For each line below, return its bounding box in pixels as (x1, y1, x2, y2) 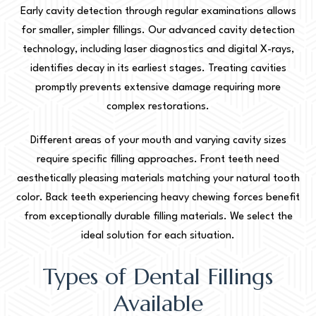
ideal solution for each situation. (81, 230, 235, 241)
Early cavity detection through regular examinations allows (20, 6, 296, 17)
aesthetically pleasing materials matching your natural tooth (16, 173, 300, 184)
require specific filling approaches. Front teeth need (37, 154, 279, 165)
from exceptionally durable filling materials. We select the (23, 211, 293, 222)
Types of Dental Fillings (43, 262, 273, 291)
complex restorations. (107, 101, 209, 112)
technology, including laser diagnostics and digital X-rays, (22, 44, 294, 55)
